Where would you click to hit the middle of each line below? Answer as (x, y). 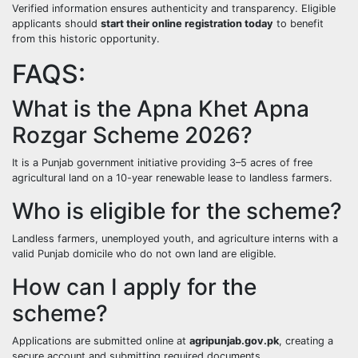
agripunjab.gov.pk (234, 341)
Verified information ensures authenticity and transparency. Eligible (174, 9)
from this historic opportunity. (86, 39)
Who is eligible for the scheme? (177, 211)
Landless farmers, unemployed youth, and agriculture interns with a (175, 239)
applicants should (56, 24)
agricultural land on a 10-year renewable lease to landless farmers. (172, 178)
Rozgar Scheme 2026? (132, 135)
